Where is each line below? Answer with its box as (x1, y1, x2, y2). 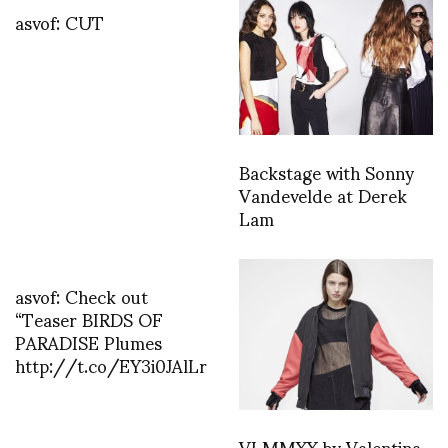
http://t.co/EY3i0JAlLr (15, 338, 207, 392)
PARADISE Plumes (15, 315, 162, 369)
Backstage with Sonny (239, 145, 414, 199)
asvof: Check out (15, 269, 148, 323)
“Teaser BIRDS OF (15, 292, 163, 346)
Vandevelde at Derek (239, 168, 407, 222)
